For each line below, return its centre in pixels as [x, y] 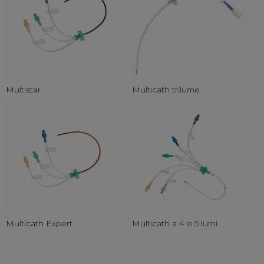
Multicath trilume [166, 90]
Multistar [23, 90]
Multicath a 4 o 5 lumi [175, 224]
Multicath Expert [39, 224]
